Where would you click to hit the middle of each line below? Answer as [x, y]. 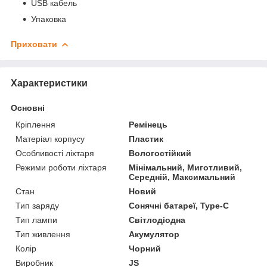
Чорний [145, 248]
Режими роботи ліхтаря [61, 167]
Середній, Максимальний [182, 177]
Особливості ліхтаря [55, 153]
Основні [28, 108]
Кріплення [35, 124]
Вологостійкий [160, 153]
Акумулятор [154, 234]
